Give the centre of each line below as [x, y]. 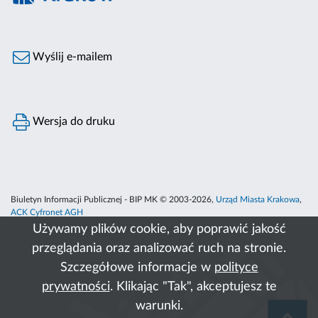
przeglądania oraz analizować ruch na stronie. [159, 248]
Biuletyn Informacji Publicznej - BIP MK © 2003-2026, [113, 200]
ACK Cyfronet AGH [47, 213]
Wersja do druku [73, 122]
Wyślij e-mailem [71, 57]
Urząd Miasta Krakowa [258, 200]
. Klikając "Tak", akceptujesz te [193, 287]
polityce [236, 268]
